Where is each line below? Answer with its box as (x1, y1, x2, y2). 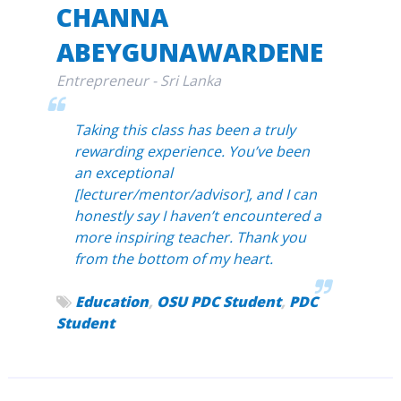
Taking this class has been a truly (73, 120, 295, 141)
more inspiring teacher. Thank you (73, 227, 306, 248)
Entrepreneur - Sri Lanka (55, 71, 221, 91)
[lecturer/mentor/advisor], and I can (73, 184, 317, 205)
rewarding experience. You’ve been (73, 141, 310, 162)
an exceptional (73, 163, 173, 183)
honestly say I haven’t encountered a (73, 206, 321, 226)
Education (74, 292, 149, 312)
